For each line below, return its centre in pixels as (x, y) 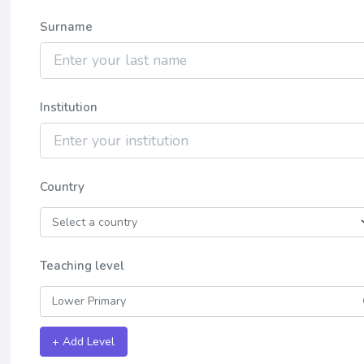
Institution (69, 107)
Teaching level (82, 266)
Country (62, 186)
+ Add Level (84, 341)
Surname (66, 27)
